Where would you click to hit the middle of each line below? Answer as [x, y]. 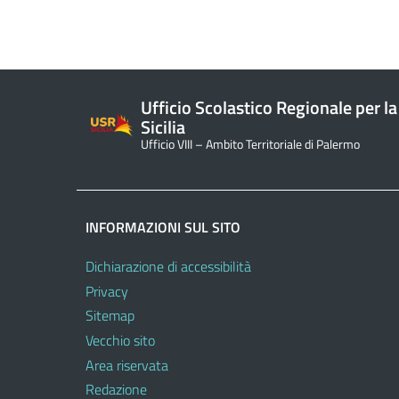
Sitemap [110, 316]
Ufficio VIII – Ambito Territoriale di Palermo [250, 144]
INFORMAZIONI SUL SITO [163, 227]
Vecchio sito [120, 341]
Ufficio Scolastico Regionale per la [269, 107]
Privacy [107, 291]
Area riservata [127, 365]
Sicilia [163, 126]
